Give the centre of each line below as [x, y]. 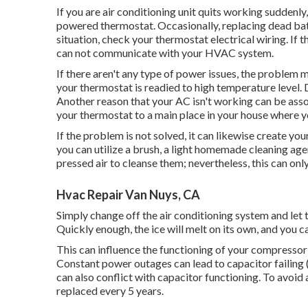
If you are [79, 12]
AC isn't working [214, 101]
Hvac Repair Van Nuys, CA [128, 195]
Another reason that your [116, 101]
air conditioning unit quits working [183, 12]
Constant [79, 263]
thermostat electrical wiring [221, 39]
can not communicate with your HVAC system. [165, 53]
